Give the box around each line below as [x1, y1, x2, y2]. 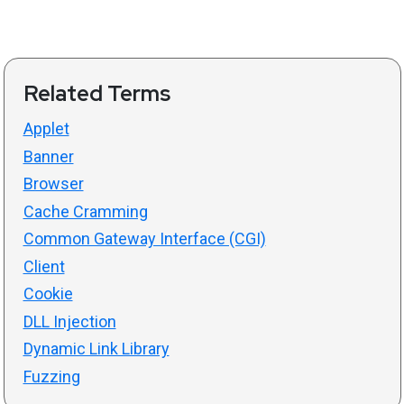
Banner [23, 146, 74, 166]
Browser [23, 174, 84, 193]
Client [23, 256, 65, 276]
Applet [23, 119, 69, 138]
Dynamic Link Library [23, 339, 170, 358]
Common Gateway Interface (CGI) [23, 229, 266, 248]
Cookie [23, 284, 73, 303]
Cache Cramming [23, 201, 148, 221]
